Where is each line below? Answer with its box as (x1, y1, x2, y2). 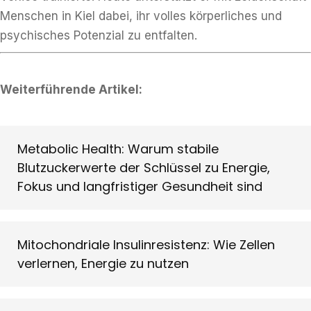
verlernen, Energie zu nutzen (17, 255, 189, 272)
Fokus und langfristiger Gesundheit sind (17, 178, 262, 195)
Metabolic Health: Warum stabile (17, 140, 219, 158)
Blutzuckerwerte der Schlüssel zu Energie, (17, 159, 270, 176)
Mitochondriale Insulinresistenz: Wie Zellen (17, 236, 275, 253)
